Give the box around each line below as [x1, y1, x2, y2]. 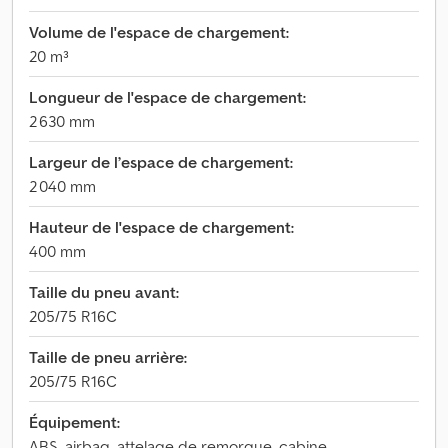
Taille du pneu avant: [29, 282, 179, 302]
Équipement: [29, 412, 120, 432]
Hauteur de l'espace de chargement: [29, 217, 294, 237]
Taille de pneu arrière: [29, 347, 187, 367]
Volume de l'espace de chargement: [29, 22, 289, 42]
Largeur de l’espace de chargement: [29, 152, 293, 172]
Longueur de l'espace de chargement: [29, 87, 306, 107]
